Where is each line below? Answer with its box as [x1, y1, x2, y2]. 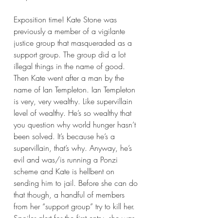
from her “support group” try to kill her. [14, 200, 137, 212]
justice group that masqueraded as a [14, 37, 134, 48]
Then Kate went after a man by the [14, 72, 127, 83]
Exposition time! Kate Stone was [14, 14, 119, 25]
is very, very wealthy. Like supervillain [14, 95, 135, 107]
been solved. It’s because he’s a [14, 130, 117, 142]
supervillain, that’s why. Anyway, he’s [14, 142, 134, 153]
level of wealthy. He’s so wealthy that [14, 107, 134, 118]
